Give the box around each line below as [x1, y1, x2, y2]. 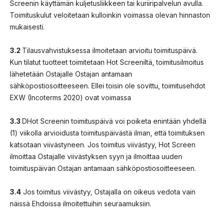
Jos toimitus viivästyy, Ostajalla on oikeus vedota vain [21, 187, 195, 196]
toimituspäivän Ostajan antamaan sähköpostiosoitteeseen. [10, 164, 196, 172]
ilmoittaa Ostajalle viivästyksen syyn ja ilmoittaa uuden [10, 152, 182, 161]
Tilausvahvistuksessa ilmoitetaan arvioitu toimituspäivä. [22, 46, 197, 55]
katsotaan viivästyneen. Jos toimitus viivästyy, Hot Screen [10, 140, 195, 149]
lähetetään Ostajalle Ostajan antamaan [10, 69, 132, 78]
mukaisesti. [10, 22, 45, 31]
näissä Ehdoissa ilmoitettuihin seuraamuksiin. [10, 199, 151, 208]
